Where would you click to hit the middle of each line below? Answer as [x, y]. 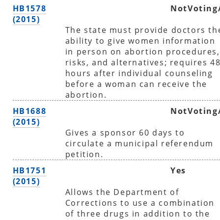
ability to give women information [140, 41]
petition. [84, 154]
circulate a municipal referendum [139, 143]
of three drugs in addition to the [137, 213]
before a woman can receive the [136, 84]
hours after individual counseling [139, 73]
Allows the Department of [122, 192]
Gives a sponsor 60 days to [125, 132]
